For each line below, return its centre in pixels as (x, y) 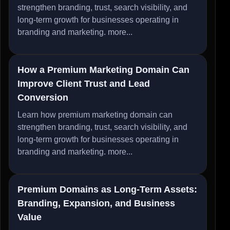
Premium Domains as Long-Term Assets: (107, 189)
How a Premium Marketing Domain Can (103, 70)
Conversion (43, 97)
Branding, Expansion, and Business (96, 203)
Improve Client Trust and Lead (84, 83)
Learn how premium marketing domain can (95, 114)
